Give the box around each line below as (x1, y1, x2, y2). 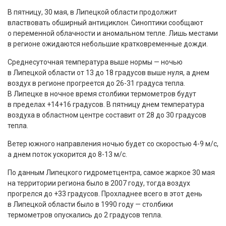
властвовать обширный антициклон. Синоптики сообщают (8, 19, 203, 27)
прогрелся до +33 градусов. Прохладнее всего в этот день (8, 190, 202, 198)
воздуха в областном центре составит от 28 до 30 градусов (8, 111, 206, 119)
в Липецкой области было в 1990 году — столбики (8, 200, 173, 208)
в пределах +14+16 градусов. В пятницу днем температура (8, 100, 204, 108)
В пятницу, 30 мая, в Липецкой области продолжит (8, 8, 177, 16)
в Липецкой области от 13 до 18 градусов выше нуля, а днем (8, 69, 209, 77)
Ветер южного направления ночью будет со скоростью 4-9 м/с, (8, 140, 218, 148)
